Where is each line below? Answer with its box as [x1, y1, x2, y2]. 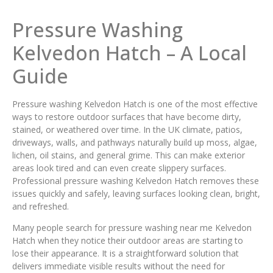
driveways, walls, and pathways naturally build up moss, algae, [12, 136, 257, 148]
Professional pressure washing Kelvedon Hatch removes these [12, 174, 259, 186]
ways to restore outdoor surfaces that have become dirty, [12, 110, 241, 122]
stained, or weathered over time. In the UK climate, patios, [12, 123, 243, 135]
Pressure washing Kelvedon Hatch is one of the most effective [12, 97, 258, 110]
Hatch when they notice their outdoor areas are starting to [12, 235, 243, 247]
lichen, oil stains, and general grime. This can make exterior [12, 149, 245, 161]
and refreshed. [12, 200, 69, 212]
